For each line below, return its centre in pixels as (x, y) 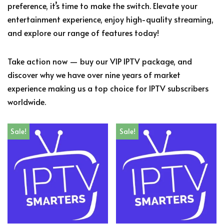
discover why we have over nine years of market (94, 74)
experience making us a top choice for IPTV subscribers (108, 88)
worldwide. (27, 101)
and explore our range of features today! (83, 32)
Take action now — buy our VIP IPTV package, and (100, 61)
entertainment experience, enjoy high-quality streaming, (110, 19)
